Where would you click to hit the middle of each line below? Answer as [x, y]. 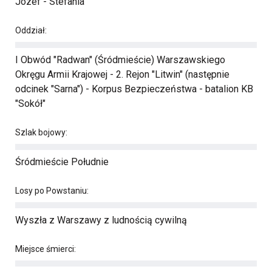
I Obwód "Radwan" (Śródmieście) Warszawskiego [120, 60]
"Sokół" [30, 104]
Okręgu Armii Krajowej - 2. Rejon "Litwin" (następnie [122, 74]
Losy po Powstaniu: [52, 191]
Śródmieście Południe [62, 162]
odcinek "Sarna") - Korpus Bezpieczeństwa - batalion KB [134, 89]
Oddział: [31, 30]
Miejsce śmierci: [46, 249]
